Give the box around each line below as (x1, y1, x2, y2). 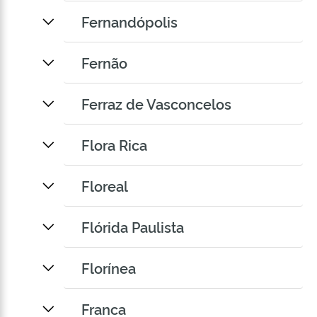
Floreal (81, 175, 128, 196)
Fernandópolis (81, 11, 178, 32)
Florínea (81, 258, 136, 278)
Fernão (81, 52, 127, 73)
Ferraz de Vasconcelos (81, 93, 231, 114)
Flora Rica (81, 134, 147, 155)
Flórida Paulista (81, 217, 184, 237)
